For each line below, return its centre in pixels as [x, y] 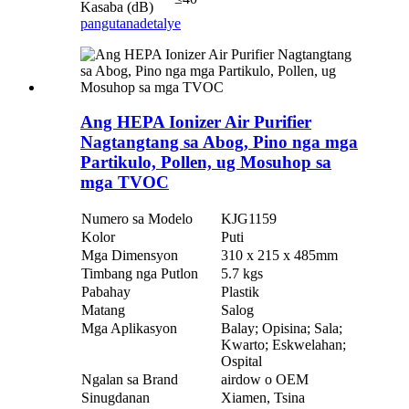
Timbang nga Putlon [140, 274]
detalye [160, 23]
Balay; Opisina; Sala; [282, 329]
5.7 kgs [242, 274]
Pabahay [106, 292]
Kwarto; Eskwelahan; [283, 345]
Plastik [240, 292]
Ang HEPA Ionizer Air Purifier [196, 122]
